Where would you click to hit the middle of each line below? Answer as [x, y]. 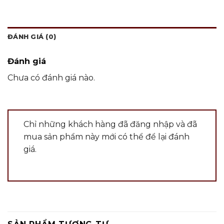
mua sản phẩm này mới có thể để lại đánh [106, 136]
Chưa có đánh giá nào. [51, 77]
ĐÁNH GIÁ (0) [32, 36]
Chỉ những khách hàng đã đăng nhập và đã [110, 124]
